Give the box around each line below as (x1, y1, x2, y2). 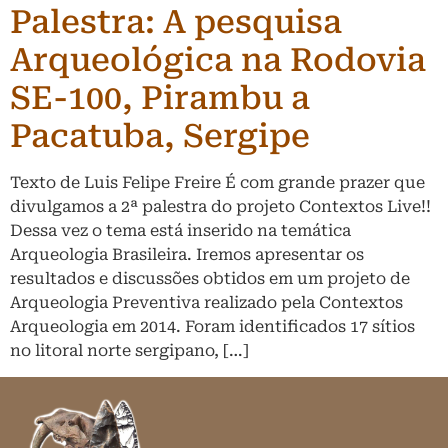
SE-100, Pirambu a (10, 78, 310, 117)
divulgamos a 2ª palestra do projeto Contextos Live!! (10, 196, 431, 216)
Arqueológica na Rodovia (10, 40, 426, 79)
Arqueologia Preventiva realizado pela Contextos (10, 292, 403, 312)
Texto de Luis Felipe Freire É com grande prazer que (10, 172, 425, 192)
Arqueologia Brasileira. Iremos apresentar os (10, 244, 364, 264)
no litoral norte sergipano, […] (10, 340, 249, 360)
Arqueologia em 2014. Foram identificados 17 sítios (10, 316, 415, 336)
